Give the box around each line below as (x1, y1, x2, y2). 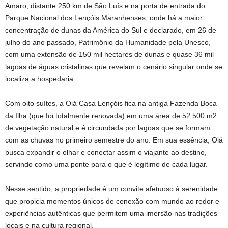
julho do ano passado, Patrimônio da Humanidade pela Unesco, (5, 38, 211, 46)
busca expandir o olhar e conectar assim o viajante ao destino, (5, 148, 207, 156)
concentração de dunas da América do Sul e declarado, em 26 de (5, 26, 216, 34)
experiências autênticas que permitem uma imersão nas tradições (5, 209, 217, 217)
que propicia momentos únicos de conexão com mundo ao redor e (5, 197, 219, 205)
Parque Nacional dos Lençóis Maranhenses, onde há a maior (5, 14, 203, 22)
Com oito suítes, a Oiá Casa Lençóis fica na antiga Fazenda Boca (5, 99, 217, 107)
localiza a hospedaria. (5, 75, 75, 83)
